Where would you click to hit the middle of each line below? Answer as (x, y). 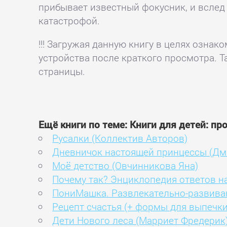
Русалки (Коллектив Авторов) (120, 138)
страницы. (62, 71)
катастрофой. (69, 20)
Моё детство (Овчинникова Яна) (125, 165)
